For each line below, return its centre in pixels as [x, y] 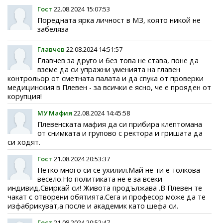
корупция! [25, 96]
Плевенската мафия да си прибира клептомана [120, 124]
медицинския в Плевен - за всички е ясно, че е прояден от [109, 87]
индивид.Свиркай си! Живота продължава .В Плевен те [105, 188]
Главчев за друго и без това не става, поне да [118, 60]
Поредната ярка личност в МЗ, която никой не [119, 20]
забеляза [53, 29]
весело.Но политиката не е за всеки [100, 179]
